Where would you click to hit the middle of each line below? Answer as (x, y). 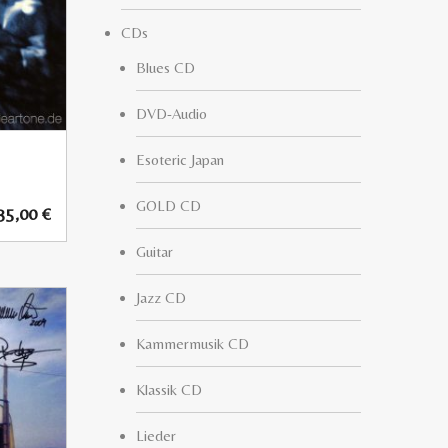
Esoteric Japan (180, 159)
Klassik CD (169, 389)
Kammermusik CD (192, 343)
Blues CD (165, 67)
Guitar (154, 251)
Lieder (156, 435)
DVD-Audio (171, 113)
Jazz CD (161, 297)
